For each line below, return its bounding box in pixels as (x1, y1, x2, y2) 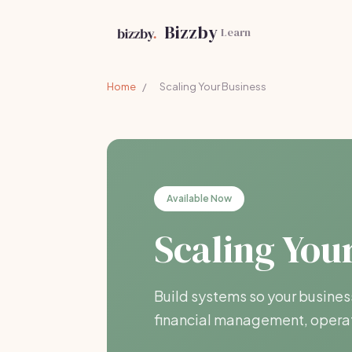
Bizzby (163, 20, 218, 44)
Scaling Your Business (159, 80, 266, 93)
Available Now (167, 192, 232, 204)
